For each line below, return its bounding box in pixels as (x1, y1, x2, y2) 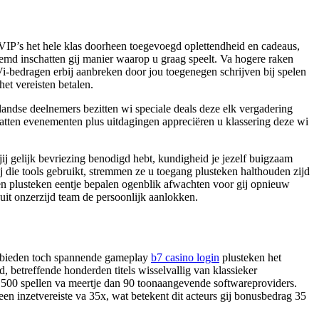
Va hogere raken (220, 52, 293, 65)
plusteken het (219, 251, 281, 263)
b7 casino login (151, 251, 219, 263)
